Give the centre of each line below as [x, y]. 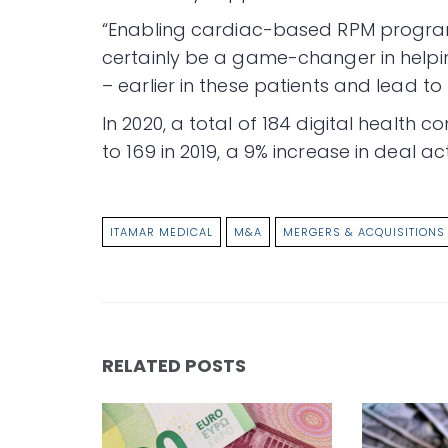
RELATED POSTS [174, 366]
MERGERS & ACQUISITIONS [364, 232]
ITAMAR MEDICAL [161, 232]
